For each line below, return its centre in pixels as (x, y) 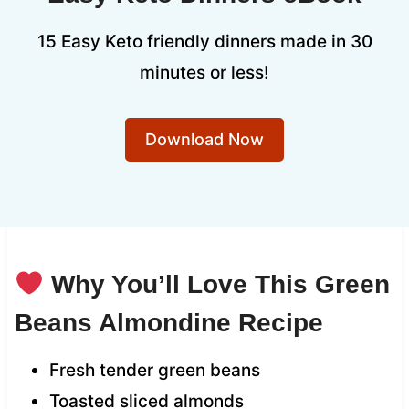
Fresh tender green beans (154, 370)
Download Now (204, 139)
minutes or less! (204, 72)
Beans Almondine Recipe (168, 322)
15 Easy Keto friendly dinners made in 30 (204, 41)
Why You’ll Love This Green (216, 284)
